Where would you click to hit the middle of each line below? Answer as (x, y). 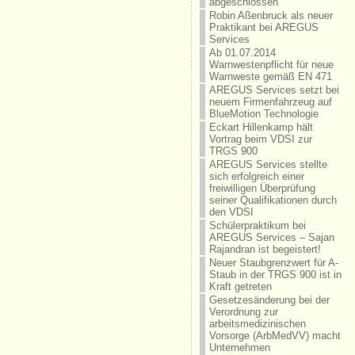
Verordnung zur (243, 312)
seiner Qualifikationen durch (273, 200)
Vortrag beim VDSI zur (260, 139)
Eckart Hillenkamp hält (261, 127)
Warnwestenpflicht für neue (271, 65)
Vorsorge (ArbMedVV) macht (275, 336)
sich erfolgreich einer (256, 176)
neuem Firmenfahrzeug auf (270, 102)
